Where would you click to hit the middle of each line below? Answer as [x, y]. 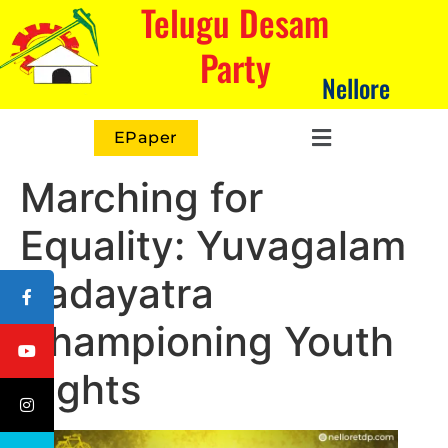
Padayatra [117, 293]
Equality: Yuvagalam [213, 245]
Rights [80, 389]
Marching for [141, 197]
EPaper [145, 137]
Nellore [355, 87]
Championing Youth [207, 341]
